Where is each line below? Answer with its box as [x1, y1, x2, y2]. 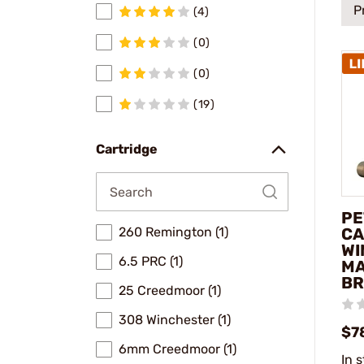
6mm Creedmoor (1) [119, 341, 236, 357]
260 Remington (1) [119, 224, 228, 240]
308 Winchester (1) [119, 312, 231, 327]
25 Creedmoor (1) [119, 283, 221, 298]
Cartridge [96, 141, 158, 157]
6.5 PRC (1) [119, 253, 183, 269]
